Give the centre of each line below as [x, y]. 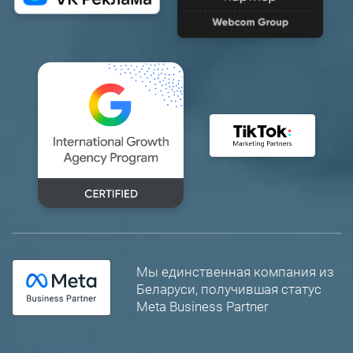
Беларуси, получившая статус [229, 289]
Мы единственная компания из [235, 271]
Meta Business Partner [203, 306]
